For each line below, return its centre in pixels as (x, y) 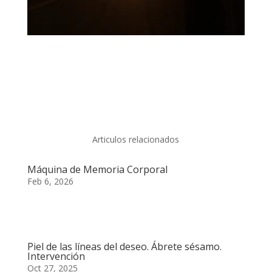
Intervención (56, 256)
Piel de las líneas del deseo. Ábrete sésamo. (124, 246)
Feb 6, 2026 (50, 181)
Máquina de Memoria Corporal (97, 169)
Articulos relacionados (136, 139)
